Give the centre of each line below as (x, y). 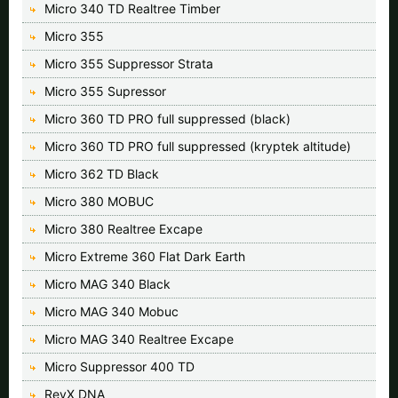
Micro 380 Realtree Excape (123, 228)
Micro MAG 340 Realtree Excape (139, 338)
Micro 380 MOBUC (99, 201)
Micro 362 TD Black (102, 173)
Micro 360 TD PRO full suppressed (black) (167, 118)
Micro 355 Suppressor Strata (129, 63)
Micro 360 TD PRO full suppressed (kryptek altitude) (198, 146)
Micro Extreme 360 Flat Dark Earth (145, 256)
